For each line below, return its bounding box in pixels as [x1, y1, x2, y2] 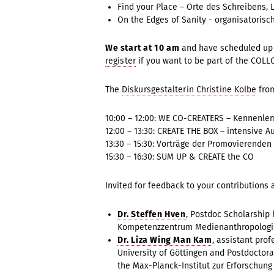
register [105, 56, 136, 66]
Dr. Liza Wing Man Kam [117, 235, 212, 245]
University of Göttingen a [117, 248, 215, 258]
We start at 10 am [105, 43, 182, 53]
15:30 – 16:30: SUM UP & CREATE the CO [105, 152, 254, 162]
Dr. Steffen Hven [117, 209, 186, 220]
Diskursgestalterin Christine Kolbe [122, 84, 257, 95]
